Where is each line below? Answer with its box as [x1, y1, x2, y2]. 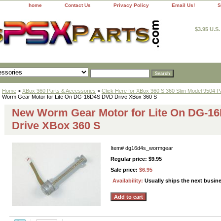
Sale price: [110, 166, 139, 173]
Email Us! [172, 2, 195, 8]
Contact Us [65, 2, 91, 8]
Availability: [112, 177, 145, 184]
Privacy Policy [113, 2, 149, 8]
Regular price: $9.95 [110, 155, 162, 162]
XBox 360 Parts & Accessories [22, 87, 96, 94]
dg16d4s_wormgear [125, 145, 173, 151]
